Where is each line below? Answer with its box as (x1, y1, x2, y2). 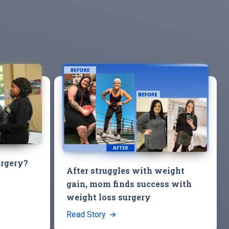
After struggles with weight (66, 165, 185, 176)
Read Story (66, 209, 108, 219)
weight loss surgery (66, 191, 151, 202)
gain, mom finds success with (66, 178, 192, 189)
